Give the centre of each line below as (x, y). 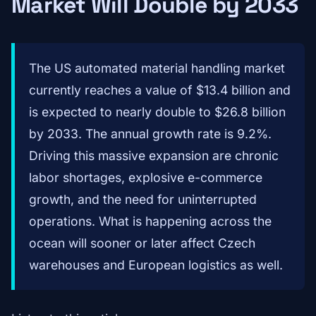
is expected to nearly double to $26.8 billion (157, 112)
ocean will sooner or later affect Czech (142, 243)
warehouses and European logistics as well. (156, 265)
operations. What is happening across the (150, 221)
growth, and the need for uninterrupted (143, 200)
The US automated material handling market (157, 68)
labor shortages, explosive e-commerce (146, 178)
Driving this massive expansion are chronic (154, 156)
